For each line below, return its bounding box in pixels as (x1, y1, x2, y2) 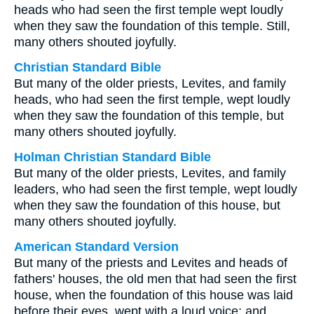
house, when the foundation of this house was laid (14, 288, 293, 302)
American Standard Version (14, 240, 179, 254)
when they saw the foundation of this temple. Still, (14, 19, 290, 33)
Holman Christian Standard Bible (14, 150, 211, 164)
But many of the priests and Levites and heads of (14, 256, 287, 270)
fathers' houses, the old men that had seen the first (14, 272, 296, 286)
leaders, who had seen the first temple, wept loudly (14, 182, 297, 196)
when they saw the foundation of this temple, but (14, 109, 284, 123)
